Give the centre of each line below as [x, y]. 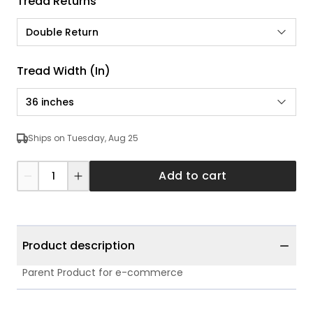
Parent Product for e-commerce [103, 272]
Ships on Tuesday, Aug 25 [83, 138]
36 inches [50, 102]
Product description [79, 246]
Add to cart [193, 176]
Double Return [62, 32]
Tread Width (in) [64, 71]
